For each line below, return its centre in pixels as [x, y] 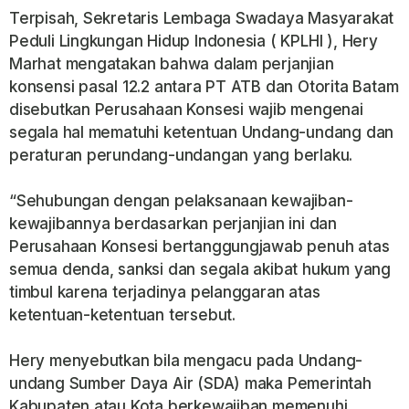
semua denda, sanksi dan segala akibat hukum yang [200, 269]
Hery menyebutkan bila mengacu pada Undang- [186, 361]
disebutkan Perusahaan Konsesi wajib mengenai [186, 110]
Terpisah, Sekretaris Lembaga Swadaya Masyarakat [202, 18]
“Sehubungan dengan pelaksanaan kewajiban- [181, 201]
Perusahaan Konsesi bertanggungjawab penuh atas [199, 246]
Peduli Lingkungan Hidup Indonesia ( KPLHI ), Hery [194, 41]
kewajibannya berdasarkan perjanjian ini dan [173, 224]
